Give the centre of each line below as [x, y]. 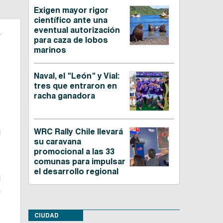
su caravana [57, 142]
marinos [50, 50]
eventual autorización [77, 30]
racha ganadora [64, 96]
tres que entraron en [75, 86]
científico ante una [70, 20]
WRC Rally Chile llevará [78, 132]
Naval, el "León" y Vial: [76, 76]
